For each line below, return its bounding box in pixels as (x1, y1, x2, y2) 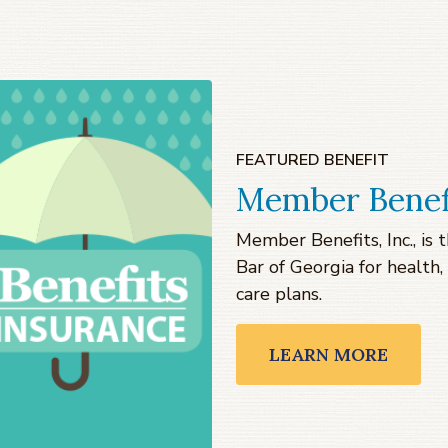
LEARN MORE (269, 343, 388, 367)
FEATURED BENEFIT (236, 149, 389, 172)
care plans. (236, 282, 322, 307)
